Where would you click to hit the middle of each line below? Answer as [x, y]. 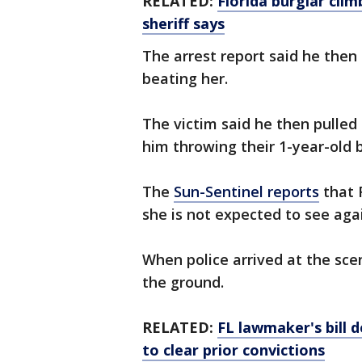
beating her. [185, 79]
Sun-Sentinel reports [246, 192]
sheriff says [183, 24]
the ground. [183, 282]
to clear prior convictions [234, 350]
